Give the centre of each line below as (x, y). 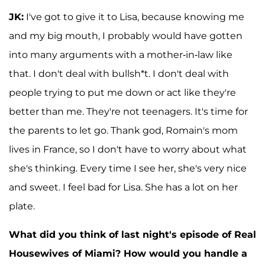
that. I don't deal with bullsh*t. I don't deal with (119, 73)
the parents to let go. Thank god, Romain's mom (123, 130)
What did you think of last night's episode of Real (132, 234)
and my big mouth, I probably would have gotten (126, 35)
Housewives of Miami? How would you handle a (128, 253)
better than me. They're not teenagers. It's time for (128, 111)
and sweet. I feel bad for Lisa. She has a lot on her (123, 187)
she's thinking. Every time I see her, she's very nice (128, 168)
